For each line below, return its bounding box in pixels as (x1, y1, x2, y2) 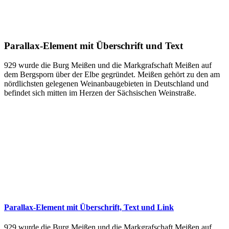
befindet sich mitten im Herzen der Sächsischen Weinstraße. (4, 88, 196, 98)
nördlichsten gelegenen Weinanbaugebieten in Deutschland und (4, 79, 209, 88)
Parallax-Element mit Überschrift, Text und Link (4, 203, 174, 212)
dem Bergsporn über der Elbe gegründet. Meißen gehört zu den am (4, 70, 220, 79)
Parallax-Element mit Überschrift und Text (4, 40, 183, 51)
